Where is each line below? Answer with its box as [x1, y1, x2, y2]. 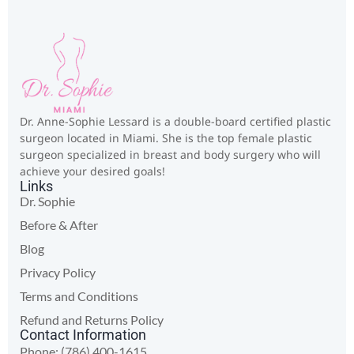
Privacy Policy [20, 265, 96, 281]
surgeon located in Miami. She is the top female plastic [20, 130, 312, 146]
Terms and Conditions [20, 288, 138, 304]
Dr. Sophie [20, 194, 75, 209]
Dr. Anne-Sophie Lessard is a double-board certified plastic [20, 114, 331, 130]
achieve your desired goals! [20, 164, 165, 179]
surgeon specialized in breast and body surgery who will [20, 147, 321, 163]
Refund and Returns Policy [20, 312, 164, 328]
